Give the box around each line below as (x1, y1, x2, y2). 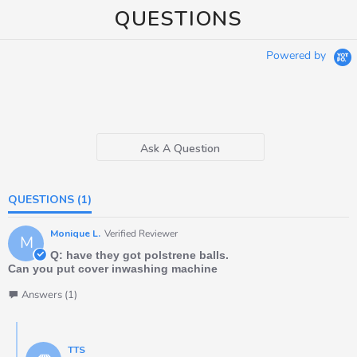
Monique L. (50, 226, 100, 240)
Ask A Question (140, 140, 221, 156)
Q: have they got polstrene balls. (50, 248, 229, 261)
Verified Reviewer (104, 226, 178, 240)
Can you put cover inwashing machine (8, 261, 218, 275)
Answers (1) (22, 287, 77, 302)
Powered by (266, 47, 329, 63)
